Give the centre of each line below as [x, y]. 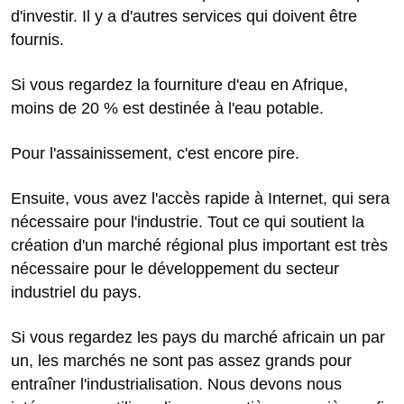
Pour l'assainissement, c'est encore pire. [155, 154]
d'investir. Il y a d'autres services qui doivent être [184, 17]
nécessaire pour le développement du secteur [175, 269]
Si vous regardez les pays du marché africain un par [198, 338]
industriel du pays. [76, 293]
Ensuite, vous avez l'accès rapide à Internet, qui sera [200, 199]
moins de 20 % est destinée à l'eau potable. [167, 109]
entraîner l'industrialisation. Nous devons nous [176, 385]
